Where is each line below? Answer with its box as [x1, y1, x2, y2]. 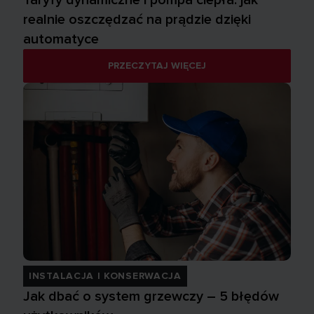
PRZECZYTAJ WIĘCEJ [108, 59, 206, 71]
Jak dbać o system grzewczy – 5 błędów [23, 288, 279, 306]
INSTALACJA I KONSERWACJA [29, 270, 182, 282]
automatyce [23, 30, 99, 48]
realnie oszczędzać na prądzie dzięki [23, 11, 251, 28]
